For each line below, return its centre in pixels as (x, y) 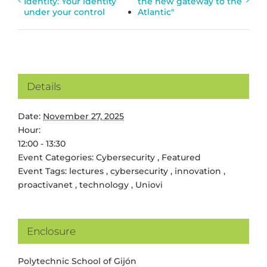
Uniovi (149, 184)
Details (44, 86)
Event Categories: (57, 157)
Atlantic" (156, 12)
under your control (64, 12)
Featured (181, 157)
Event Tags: (44, 171)
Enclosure (51, 231)
